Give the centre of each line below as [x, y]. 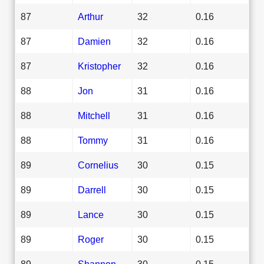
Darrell [92, 189]
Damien [94, 41]
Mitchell [94, 115]
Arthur [90, 16]
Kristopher [99, 66]
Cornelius [98, 165]
